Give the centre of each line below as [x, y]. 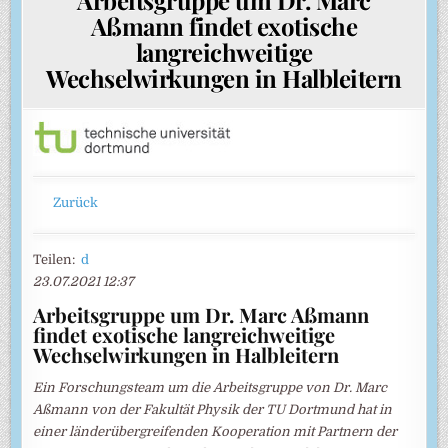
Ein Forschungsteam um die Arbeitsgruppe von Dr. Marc [210, 387]
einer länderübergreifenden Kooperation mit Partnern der [215, 431]
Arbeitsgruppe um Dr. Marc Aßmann [201, 314]
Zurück [75, 202]
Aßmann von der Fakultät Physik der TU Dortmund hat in [213, 409]
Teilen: [57, 259]
